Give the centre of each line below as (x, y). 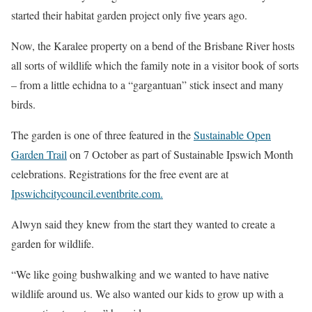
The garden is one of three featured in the (102, 135)
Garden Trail (39, 155)
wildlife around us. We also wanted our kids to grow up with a (147, 294)
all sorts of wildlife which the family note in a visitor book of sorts (155, 65)
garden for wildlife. (53, 244)
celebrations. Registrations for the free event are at (120, 174)
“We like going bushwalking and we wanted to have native (140, 274)
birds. (23, 104)
